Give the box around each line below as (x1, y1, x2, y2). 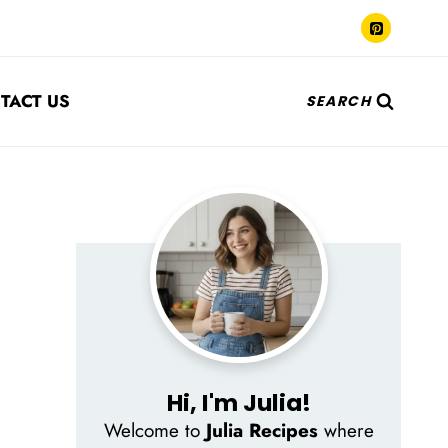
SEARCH (305, 90, 371, 111)
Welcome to (103, 416, 206, 444)
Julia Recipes (205, 416, 318, 444)
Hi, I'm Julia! (166, 385, 311, 419)
